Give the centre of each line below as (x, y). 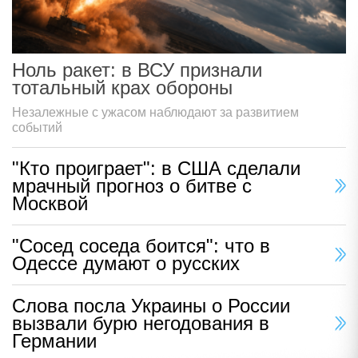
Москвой (50, 204)
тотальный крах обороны (122, 88)
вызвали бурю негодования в (141, 324)
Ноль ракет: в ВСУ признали (137, 70)
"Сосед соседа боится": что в (141, 246)
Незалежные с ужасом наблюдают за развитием (155, 113)
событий (37, 128)
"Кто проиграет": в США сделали (156, 169)
